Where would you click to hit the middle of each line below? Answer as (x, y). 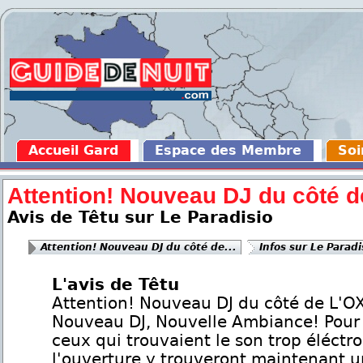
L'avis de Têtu (115, 284)
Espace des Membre (228, 150)
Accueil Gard (73, 150)
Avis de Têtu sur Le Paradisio (140, 217)
